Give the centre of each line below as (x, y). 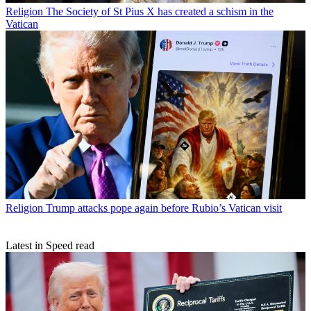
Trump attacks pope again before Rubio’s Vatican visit (164, 208)
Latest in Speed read (50, 245)
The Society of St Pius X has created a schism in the (160, 11)
